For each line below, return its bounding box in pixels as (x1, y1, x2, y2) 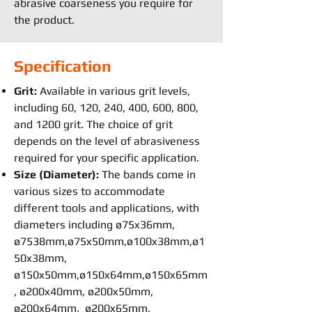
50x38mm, (14, 251, 67, 265)
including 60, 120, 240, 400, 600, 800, (14, 101, 198, 114)
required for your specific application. (14, 151, 199, 164)
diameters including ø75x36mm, (14, 218, 175, 231)
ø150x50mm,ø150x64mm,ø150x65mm (14, 268, 208, 281)
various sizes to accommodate (14, 185, 165, 198)
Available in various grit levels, (37, 84, 190, 97)
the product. (14, 13, 75, 26)
